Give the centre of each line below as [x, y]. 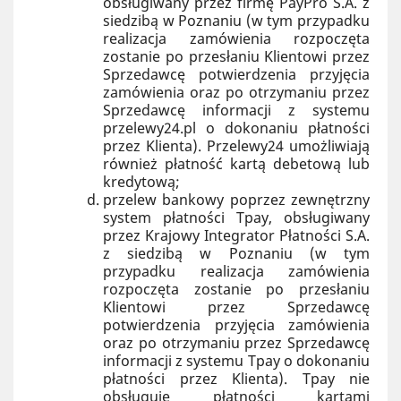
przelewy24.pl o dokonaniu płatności [236, 128]
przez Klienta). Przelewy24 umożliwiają [236, 146]
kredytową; [141, 182]
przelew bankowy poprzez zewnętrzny [236, 200]
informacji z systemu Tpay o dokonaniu [236, 361]
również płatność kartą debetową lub [236, 164]
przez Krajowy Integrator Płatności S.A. [236, 235]
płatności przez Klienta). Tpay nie [236, 379]
